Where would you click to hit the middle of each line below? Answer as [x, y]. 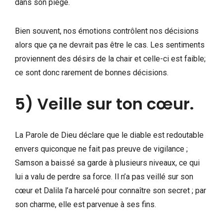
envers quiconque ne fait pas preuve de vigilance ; [101, 149]
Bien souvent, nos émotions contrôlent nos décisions [107, 31]
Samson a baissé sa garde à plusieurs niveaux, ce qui [107, 163]
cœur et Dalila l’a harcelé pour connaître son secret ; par [111, 190]
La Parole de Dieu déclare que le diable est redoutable [109, 135]
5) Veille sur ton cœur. [104, 104]
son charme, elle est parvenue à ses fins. [85, 204]
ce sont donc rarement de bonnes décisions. [92, 72]
